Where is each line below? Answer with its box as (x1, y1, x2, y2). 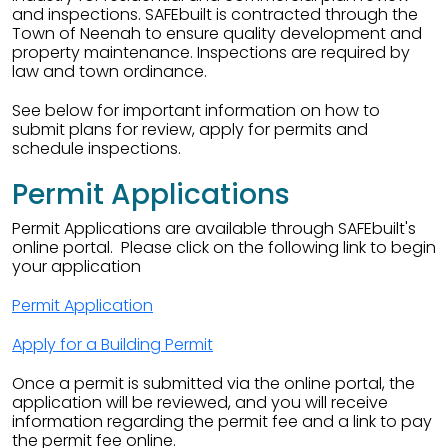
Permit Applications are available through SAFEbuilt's (12, 217, 416, 240)
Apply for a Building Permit (12, 333, 213, 356)
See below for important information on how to (12, 99, 380, 122)
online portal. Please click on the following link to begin (12, 236, 436, 259)
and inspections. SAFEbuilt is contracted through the (12, 3, 418, 26)
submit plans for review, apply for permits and (12, 118, 368, 141)
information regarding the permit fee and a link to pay (12, 410, 432, 433)
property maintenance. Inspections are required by (12, 41, 410, 64)
